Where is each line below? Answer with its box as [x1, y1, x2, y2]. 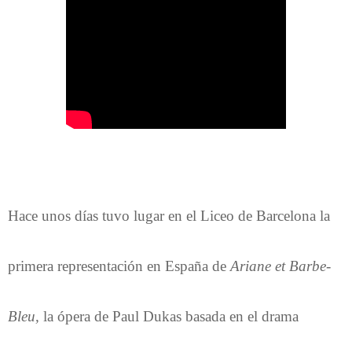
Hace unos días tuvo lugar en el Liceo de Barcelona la [8, 207, 330, 224]
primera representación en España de [8, 257, 230, 274]
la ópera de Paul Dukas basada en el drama [39, 307, 299, 324]
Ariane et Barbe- [230, 257, 331, 274]
